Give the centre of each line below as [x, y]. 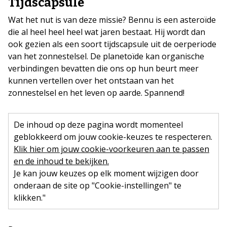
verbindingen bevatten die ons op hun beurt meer [103, 69]
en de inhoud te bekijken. [61, 161]
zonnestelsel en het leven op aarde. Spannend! [96, 93]
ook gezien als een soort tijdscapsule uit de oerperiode [112, 44]
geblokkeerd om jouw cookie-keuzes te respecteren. [113, 137]
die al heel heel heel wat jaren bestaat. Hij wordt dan [107, 32]
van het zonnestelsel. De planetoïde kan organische [106, 56]
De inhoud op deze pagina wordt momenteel [98, 125]
